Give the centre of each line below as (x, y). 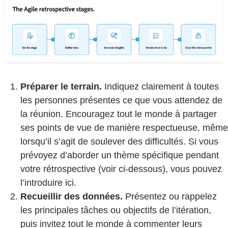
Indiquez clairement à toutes (160, 86)
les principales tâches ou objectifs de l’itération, (116, 210)
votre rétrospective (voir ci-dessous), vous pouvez (121, 169)
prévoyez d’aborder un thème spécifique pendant (120, 155)
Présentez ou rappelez (170, 196)
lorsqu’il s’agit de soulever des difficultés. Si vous (119, 141)
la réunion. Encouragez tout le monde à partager (119, 114)
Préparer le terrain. (61, 86)
